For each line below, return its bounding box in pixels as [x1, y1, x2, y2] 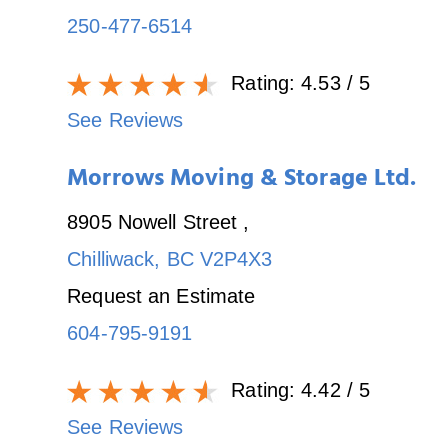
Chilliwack [67, 247, 155, 270]
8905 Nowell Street [67, 210, 244, 233]
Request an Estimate [67, 284, 256, 307]
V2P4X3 [199, 247, 273, 270]
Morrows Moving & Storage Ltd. [67, 157, 417, 204]
